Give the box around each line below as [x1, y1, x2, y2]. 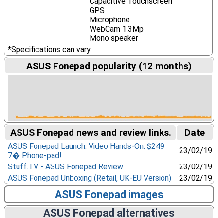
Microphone [89, 15, 130, 24]
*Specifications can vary [7, 45, 91, 54]
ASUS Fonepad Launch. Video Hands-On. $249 [7, 142, 164, 151]
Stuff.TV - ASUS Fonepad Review [7, 162, 123, 171]
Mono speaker [89, 34, 138, 43]
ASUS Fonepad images [54, 188, 163, 200]
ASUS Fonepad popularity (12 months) [26, 60, 192, 72]
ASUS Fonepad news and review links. [10, 127, 171, 138]
